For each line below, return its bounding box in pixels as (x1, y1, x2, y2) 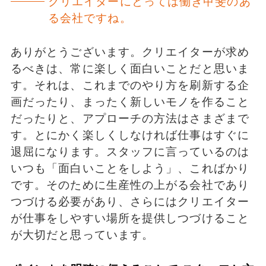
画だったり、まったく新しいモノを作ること (10, 95, 249, 108)
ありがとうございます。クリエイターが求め (10, 45, 249, 58)
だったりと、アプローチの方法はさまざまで (10, 112, 249, 125)
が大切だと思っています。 (10, 228, 154, 241)
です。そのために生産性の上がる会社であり (10, 178, 249, 191)
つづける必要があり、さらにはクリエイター (10, 195, 249, 208)
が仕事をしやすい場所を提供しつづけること (10, 211, 249, 224)
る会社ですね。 (47, 11, 132, 24)
